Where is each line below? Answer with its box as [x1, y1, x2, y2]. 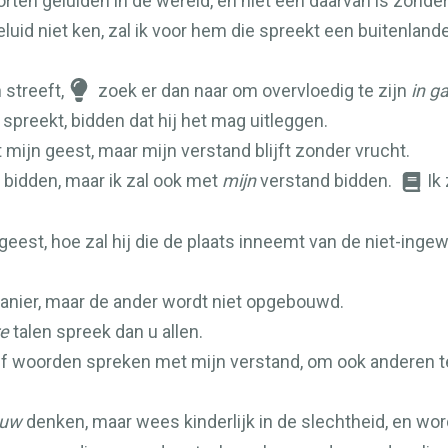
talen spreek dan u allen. [9, 321, 203, 342]
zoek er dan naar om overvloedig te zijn [94, 80, 411, 101]
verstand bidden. [256, 170, 396, 191]
